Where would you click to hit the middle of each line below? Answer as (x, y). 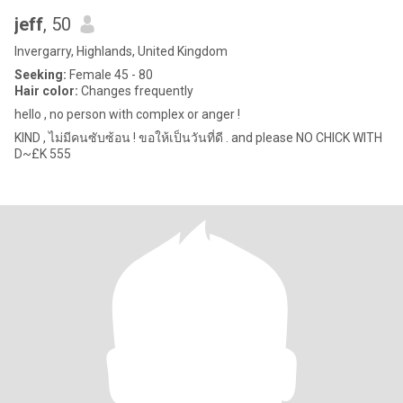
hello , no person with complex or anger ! (127, 114)
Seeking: (40, 75)
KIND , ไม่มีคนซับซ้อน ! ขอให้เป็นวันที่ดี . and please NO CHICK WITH (198, 138)
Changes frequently (136, 91)
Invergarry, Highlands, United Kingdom (121, 51)
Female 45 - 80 (110, 75)
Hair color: (46, 91)
